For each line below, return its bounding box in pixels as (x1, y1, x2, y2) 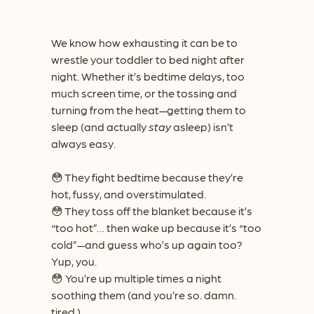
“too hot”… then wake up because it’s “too (50, 220, 261, 234)
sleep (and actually (50, 119, 149, 133)
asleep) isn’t (170, 119, 233, 133)
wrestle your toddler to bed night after (50, 52, 245, 66)
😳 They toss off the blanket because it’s (50, 203, 252, 217)
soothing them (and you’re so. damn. (50, 287, 236, 301)
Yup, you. (50, 254, 97, 268)
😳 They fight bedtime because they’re (50, 170, 243, 184)
